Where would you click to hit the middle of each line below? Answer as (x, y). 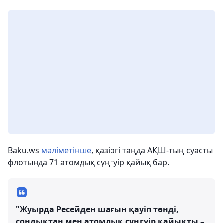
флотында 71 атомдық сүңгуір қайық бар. (89, 162)
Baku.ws (25, 150)
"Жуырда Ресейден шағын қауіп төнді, (97, 209)
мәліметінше (66, 150)
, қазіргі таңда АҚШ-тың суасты (152, 150)
